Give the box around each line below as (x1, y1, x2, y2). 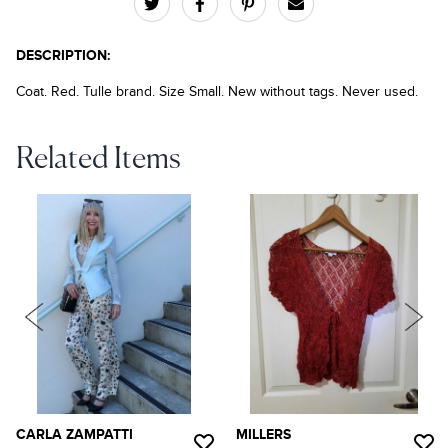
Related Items (16, 145, 181, 175)
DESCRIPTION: (16, 47, 111, 64)
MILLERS (236, 426, 291, 443)
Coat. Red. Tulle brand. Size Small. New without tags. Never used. (16, 83, 418, 100)
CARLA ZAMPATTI (16, 426, 133, 443)
